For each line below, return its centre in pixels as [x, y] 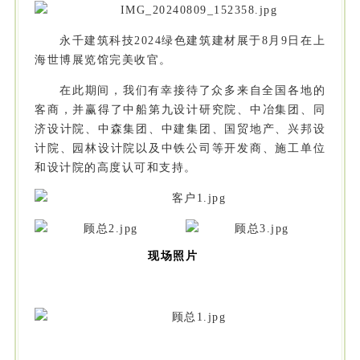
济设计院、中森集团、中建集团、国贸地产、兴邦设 [180, 129]
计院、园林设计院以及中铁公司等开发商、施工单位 [180, 149]
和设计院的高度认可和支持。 [116, 168]
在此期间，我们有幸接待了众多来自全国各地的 [192, 91]
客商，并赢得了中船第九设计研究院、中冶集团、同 [180, 110]
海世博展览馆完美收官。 [103, 60]
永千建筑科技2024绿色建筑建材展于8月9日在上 [192, 41]
